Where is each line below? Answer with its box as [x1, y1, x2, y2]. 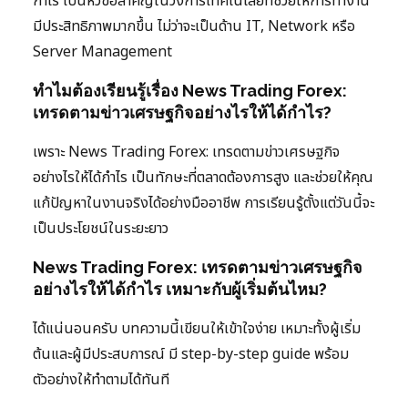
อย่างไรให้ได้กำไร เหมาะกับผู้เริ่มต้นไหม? [33, 279, 327, 299]
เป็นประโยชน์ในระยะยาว [33, 217, 168, 240]
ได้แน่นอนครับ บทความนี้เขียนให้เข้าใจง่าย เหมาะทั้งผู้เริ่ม [33, 317, 361, 340]
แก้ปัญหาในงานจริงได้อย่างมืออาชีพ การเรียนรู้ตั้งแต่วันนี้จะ [33, 191, 374, 214]
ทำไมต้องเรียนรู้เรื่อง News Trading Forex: [33, 80, 347, 100]
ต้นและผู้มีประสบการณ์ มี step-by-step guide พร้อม [33, 342, 349, 365]
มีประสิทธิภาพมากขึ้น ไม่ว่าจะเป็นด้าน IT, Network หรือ [33, 15, 355, 37]
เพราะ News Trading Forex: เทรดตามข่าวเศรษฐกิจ [33, 140, 340, 163]
